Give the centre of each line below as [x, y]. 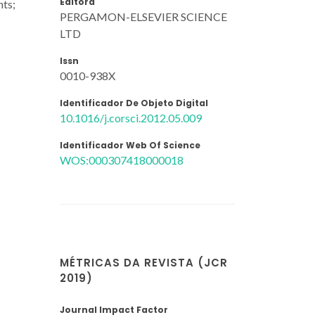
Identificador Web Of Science [130, 145]
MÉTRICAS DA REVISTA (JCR [144, 263]
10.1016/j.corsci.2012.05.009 [131, 117]
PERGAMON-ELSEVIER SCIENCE [143, 16]
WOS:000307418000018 [122, 160]
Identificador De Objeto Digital [134, 103]
